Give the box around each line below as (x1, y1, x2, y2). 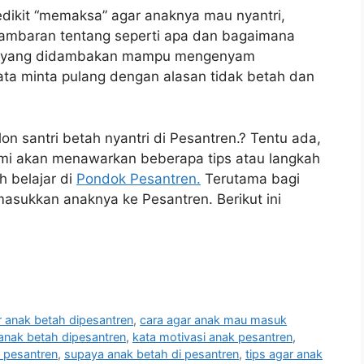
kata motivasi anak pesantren (132, 330, 292, 344)
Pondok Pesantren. (76, 170, 201, 187)
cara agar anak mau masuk (140, 313, 288, 327)
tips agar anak (245, 347, 323, 362)
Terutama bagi (201, 170, 300, 187)
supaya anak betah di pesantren (64, 347, 239, 362)
